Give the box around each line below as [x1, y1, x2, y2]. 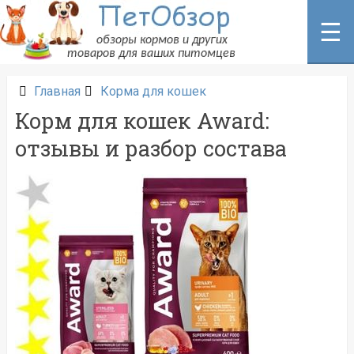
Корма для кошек [100, 84, 206, 99]
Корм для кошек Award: [14, 106, 269, 134]
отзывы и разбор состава [14, 134, 287, 162]
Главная [33, 84, 81, 99]
